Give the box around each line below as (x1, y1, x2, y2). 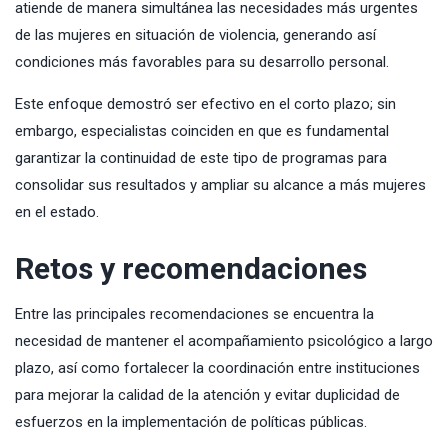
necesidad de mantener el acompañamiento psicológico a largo (15, 332, 433, 351)
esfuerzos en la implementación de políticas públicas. (15, 413, 367, 432)
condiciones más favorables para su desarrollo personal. (15, 53, 389, 72)
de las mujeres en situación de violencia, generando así (15, 26, 376, 45)
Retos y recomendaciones (15, 251, 367, 287)
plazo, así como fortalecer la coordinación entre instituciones (15, 359, 420, 378)
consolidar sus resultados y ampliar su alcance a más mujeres (15, 176, 426, 195)
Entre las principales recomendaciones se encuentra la (15, 305, 374, 324)
